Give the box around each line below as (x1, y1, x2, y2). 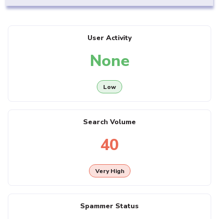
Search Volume (83, 117, 136, 127)
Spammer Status (80, 201, 139, 211)
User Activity (88, 33, 131, 43)
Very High (95, 167, 124, 175)
